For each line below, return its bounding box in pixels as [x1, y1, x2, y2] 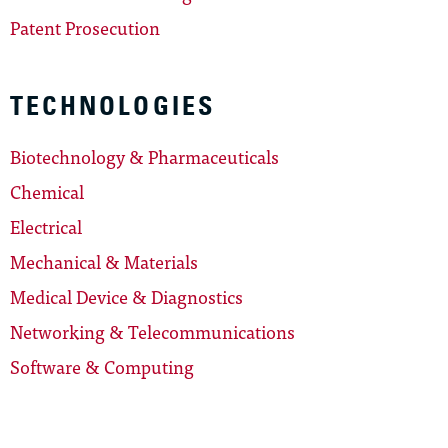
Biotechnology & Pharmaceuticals [10, 141, 279, 171]
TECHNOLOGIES [10, 89, 216, 122]
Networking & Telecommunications [10, 316, 295, 346]
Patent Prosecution [10, 12, 160, 42]
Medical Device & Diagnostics [10, 281, 243, 311]
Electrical [10, 211, 82, 241]
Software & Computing [10, 351, 194, 381]
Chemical [10, 176, 84, 206]
